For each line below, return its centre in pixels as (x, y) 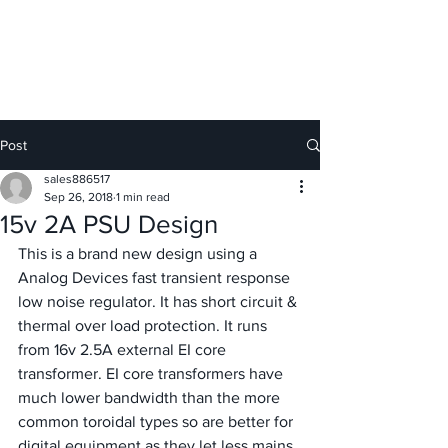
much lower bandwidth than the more (151, 398)
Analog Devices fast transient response (156, 278)
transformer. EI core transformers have (152, 374)
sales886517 (77, 179)
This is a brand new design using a (139, 254)
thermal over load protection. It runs (144, 326)
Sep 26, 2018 (78, 197)
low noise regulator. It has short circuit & (159, 302)
